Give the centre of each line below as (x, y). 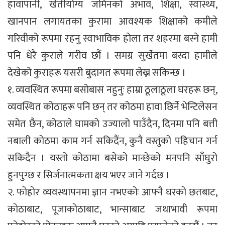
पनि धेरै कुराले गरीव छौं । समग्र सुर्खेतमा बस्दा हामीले (113, 55)
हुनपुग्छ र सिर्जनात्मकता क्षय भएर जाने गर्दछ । (89, 175)
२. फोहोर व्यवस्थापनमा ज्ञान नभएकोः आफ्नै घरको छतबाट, (113, 192)
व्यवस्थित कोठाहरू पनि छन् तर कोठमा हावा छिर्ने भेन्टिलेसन (113, 107)
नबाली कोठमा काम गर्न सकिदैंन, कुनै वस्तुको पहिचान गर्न (113, 141)
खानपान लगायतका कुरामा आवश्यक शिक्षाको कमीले (113, 21)
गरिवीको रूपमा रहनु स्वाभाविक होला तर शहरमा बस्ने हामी (113, 38)
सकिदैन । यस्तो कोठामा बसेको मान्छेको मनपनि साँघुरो (113, 158)
